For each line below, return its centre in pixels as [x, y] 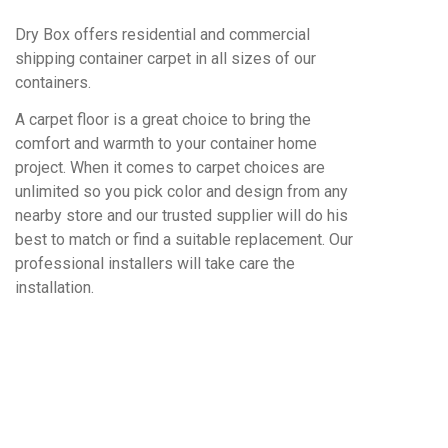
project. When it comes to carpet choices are [170, 167]
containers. [53, 82]
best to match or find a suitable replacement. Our [184, 239]
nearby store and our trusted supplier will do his [181, 215]
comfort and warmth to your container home [166, 143]
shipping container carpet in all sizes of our [165, 58]
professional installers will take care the [155, 263]
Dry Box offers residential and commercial [162, 34]
